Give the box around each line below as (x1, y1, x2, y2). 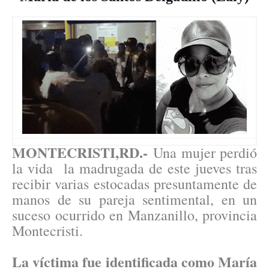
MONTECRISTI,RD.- (12, 142, 148, 163)
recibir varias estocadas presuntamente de (12, 174, 257, 194)
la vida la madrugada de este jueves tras (12, 159, 257, 178)
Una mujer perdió (148, 143, 257, 163)
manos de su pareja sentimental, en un (12, 190, 257, 210)
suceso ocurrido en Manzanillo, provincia (12, 205, 257, 225)
